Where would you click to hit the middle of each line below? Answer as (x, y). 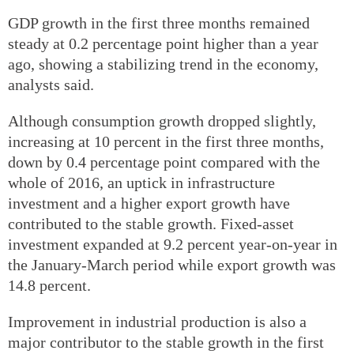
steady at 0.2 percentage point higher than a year (163, 43)
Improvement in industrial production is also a (157, 321)
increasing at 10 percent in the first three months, (166, 141)
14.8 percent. (49, 285)
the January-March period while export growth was (172, 264)
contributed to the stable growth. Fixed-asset (151, 223)
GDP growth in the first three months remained (159, 23)
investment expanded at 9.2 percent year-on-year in (173, 244)
